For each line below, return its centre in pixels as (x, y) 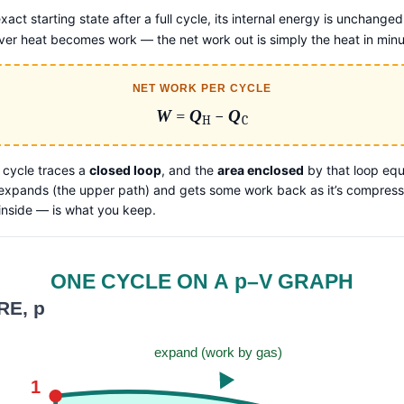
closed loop (125, 170)
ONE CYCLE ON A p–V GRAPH (202, 281)
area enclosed (261, 170)
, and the (189, 170)
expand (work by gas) (219, 352)
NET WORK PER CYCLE (202, 88)
